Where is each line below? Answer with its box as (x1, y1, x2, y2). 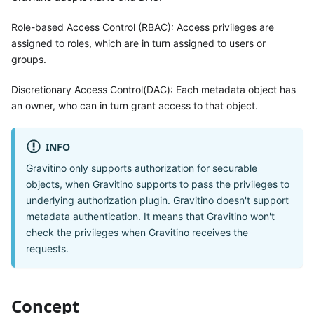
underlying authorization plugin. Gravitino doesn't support (26, 193, 289, 206)
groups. (11, 53, 46, 65)
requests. (26, 242, 69, 254)
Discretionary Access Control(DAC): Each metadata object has (11, 83, 296, 95)
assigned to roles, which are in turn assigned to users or (11, 36, 266, 49)
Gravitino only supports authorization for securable (26, 161, 257, 174)
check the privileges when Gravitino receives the (26, 226, 248, 238)
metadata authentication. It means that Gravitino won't (26, 210, 275, 222)
